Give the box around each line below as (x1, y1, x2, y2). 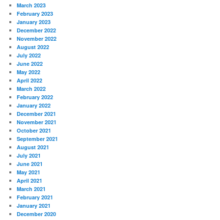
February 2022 (17, 93, 54, 101)
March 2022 (17, 85, 46, 93)
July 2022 (17, 52, 41, 59)
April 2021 (17, 177, 43, 185)
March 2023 (17, 1, 46, 9)
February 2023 (17, 10, 54, 18)
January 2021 (17, 202, 51, 210)
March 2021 (17, 185, 46, 193)
